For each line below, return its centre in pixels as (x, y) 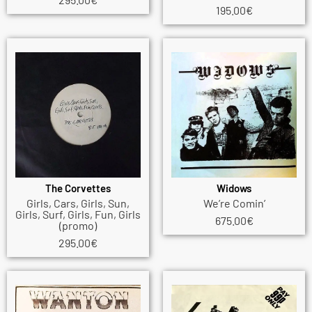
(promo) (78, 226)
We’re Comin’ (234, 203)
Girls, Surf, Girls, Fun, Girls (78, 214)
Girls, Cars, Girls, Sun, (78, 203)
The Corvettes (78, 188)
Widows (234, 188)
